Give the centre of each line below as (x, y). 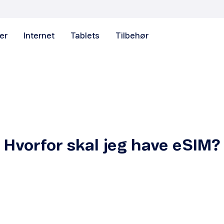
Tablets (85, 36)
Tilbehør (132, 36)
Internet (39, 36)
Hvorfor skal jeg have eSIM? (112, 146)
